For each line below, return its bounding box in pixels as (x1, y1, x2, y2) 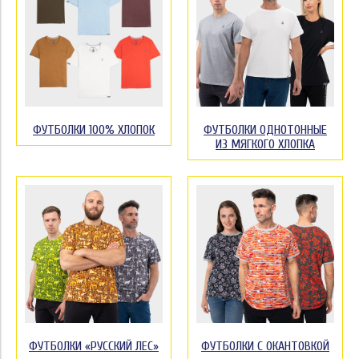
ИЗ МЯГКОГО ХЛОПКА (216, 137, 315, 151)
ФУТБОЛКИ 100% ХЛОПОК (33, 123, 155, 137)
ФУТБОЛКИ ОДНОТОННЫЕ (204, 123, 327, 137)
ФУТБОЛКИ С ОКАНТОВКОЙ (201, 339, 329, 353)
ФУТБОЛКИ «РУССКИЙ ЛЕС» (29, 339, 159, 353)
